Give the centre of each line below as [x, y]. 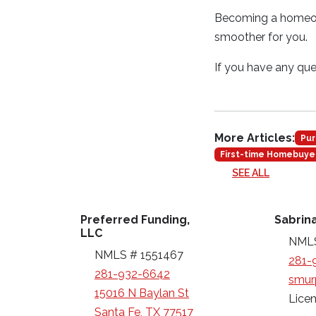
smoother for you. [261, 37]
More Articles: [255, 138]
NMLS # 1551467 [139, 255]
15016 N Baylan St [142, 293]
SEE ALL [251, 173]
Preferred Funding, [135, 220]
